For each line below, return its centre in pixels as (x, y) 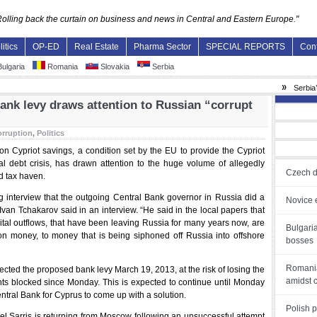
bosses (300, 241)
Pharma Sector (162, 47)
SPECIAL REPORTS (246, 47)
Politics (51, 133)
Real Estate (97, 47)
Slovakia (114, 67)
